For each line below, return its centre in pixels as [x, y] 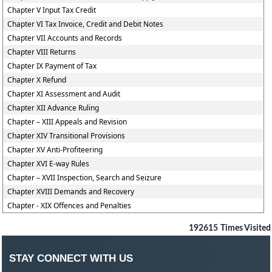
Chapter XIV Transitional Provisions [66, 136]
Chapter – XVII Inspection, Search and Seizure [85, 178]
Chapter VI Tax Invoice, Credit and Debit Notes [86, 24]
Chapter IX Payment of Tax [52, 66]
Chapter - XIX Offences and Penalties [70, 206]
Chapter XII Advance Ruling [53, 108]
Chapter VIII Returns [42, 52]
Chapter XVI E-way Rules [49, 164]
